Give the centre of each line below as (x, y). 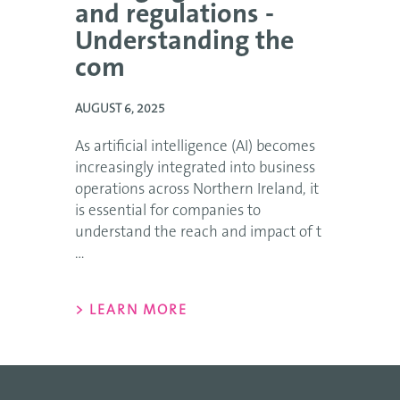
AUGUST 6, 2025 (120, 110)
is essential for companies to (168, 211)
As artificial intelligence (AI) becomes (195, 147)
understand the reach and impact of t (198, 233)
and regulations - (175, 16)
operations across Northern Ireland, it (197, 190)
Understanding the (184, 43)
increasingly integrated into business (195, 168)
